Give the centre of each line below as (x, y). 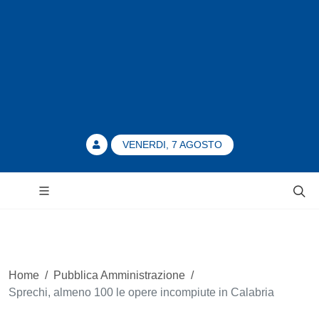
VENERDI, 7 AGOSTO (172, 145)
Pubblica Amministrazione (119, 275)
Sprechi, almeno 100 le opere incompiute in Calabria (141, 292)
